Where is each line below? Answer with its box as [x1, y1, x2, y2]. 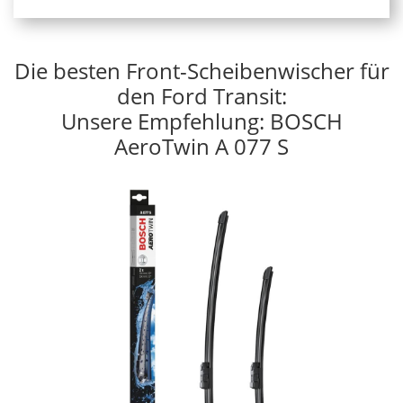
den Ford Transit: [116, 80, 287, 111]
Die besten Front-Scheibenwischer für [13, 55, 390, 85]
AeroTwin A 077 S [114, 130, 289, 161]
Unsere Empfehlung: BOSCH [60, 105, 343, 136]
